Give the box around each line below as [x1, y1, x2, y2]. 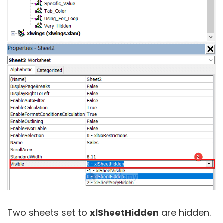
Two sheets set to [7, 206, 90, 219]
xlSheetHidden [90, 206, 159, 219]
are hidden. [159, 206, 211, 219]
